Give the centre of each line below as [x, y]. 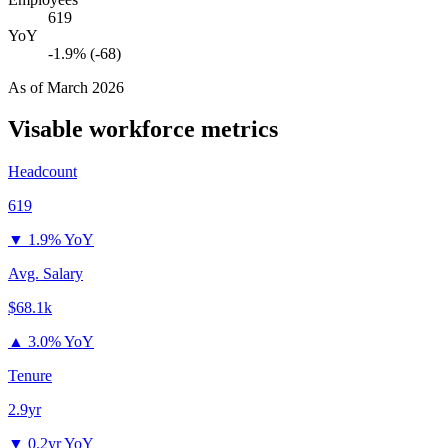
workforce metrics [180, 129]
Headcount [42, 172]
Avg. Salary [45, 274]
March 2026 [85, 87]
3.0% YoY [61, 342]
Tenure [30, 376]
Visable [45, 129]
